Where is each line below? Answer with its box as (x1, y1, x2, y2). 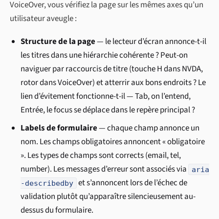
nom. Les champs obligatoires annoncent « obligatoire (21, 136, 205, 148)
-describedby (21, 178, 74, 188)
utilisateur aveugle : (10, 13, 77, 25)
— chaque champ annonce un (97, 122, 200, 134)
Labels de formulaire (21, 122, 98, 134)
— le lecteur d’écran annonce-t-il (95, 36, 207, 48)
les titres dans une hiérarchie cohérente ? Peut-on (21, 49, 188, 62)
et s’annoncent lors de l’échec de (76, 177, 187, 189)
